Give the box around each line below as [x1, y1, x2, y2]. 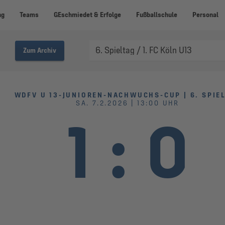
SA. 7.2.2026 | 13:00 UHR [75, 99, 180, 107]
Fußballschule [136, 11, 177, 19]
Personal [192, 11, 218, 19]
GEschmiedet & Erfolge [53, 11, 121, 19]
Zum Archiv [23, 46, 56, 55]
